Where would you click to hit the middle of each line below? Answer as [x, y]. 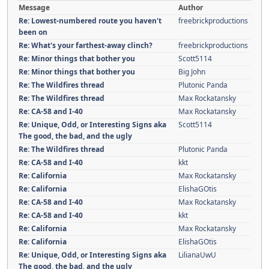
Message [34, 8]
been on [33, 32]
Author [191, 8]
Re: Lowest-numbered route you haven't [90, 21]
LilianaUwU [197, 255]
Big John [192, 72]
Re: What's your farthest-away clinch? [86, 46]
